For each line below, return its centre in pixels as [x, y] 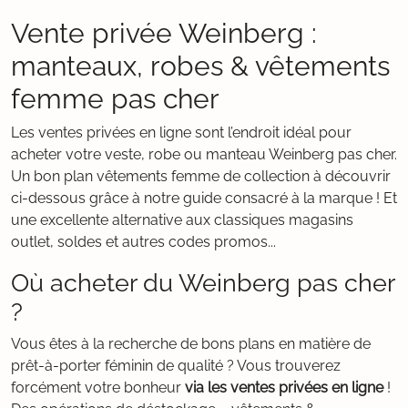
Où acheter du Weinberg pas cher [203, 282]
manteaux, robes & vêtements [200, 66]
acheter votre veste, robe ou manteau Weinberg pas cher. [204, 154]
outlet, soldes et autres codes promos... [143, 242]
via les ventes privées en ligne [284, 388]
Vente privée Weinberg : [164, 33]
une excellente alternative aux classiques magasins [182, 220]
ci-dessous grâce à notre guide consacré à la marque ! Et [204, 198]
